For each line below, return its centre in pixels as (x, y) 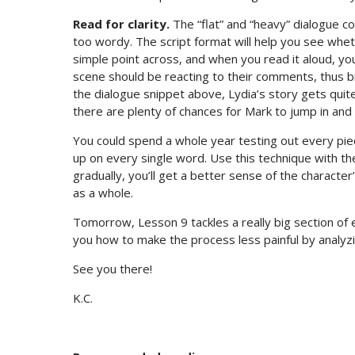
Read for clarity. (121, 24)
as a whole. (103, 193)
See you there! (113, 269)
